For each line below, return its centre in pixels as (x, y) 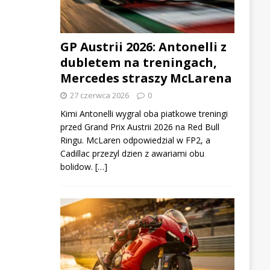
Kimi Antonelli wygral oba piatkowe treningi (144, 113)
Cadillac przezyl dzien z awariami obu (132, 153)
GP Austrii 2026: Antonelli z (143, 46)
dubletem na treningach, (138, 62)
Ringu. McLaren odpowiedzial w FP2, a (135, 140)
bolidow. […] (83, 166)
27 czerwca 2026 (99, 95)
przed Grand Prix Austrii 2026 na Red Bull (140, 127)
